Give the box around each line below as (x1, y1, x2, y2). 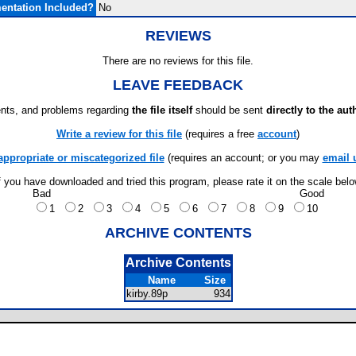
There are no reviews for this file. (103, 55, 253, 67)
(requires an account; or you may (164, 152, 323, 164)
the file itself (132, 104, 192, 116)
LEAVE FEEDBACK (113, 77, 243, 93)
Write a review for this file (56, 128, 182, 140)
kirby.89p (126, 288, 177, 300)
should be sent (192, 104, 266, 116)
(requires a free (182, 128, 257, 140)
